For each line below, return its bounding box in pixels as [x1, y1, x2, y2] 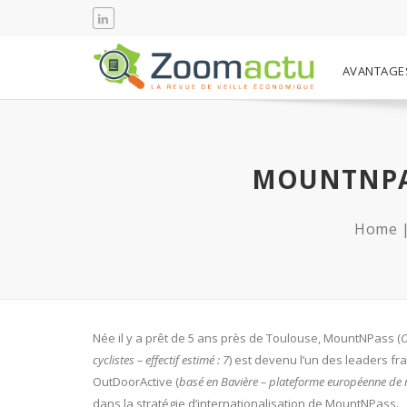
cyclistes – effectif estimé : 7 [93, 352, 229, 368]
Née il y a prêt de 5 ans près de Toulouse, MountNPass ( [93, 330, 401, 346]
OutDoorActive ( [93, 373, 179, 390]
